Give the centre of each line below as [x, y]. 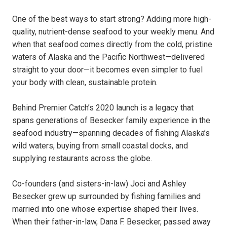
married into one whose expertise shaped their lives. [105, 209]
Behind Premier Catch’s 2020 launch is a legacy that [103, 107]
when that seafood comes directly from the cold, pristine [112, 44]
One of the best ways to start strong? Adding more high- [112, 19]
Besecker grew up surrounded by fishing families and [106, 196]
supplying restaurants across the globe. [83, 158]
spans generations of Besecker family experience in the [111, 120]
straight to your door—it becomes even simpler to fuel [107, 69]
